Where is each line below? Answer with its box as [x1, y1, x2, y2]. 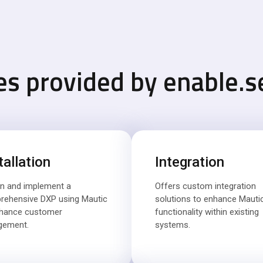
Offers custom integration [155, 181, 256, 191]
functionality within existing [155, 207, 259, 217]
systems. [155, 220, 190, 230]
